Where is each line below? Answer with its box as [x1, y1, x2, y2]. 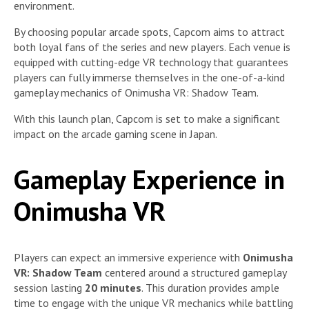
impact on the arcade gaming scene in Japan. [14, 126, 217, 141]
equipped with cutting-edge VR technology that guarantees [14, 54, 288, 69]
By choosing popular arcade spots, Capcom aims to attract [14, 24, 285, 39]
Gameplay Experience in [14, 161, 285, 197]
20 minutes [85, 280, 141, 295]
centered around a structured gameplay [102, 265, 286, 279]
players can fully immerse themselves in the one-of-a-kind [14, 70, 285, 84]
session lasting [14, 280, 85, 295]
